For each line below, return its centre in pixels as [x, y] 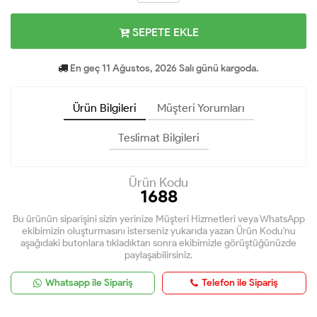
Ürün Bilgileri [104, 108]
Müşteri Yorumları [201, 108]
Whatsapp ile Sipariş [89, 283]
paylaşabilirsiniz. [158, 255]
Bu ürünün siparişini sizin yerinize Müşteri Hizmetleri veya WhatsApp [158, 219]
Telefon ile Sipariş [240, 283]
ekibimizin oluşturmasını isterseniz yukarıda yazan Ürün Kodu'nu [158, 231]
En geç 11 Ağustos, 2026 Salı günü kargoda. [163, 69]
